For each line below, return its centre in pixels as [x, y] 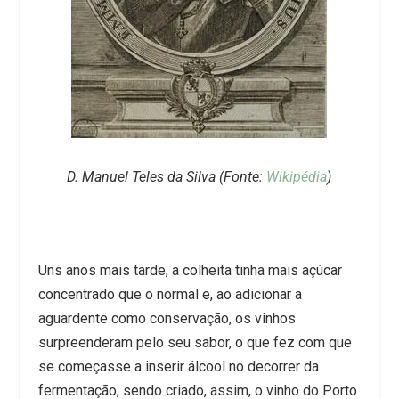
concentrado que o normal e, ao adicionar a [170, 295]
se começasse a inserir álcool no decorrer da [178, 367]
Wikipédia [297, 177]
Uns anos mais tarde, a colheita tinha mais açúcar [190, 271]
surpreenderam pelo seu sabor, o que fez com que [195, 343]
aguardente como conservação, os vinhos [167, 319]
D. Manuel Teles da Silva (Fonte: [167, 177]
